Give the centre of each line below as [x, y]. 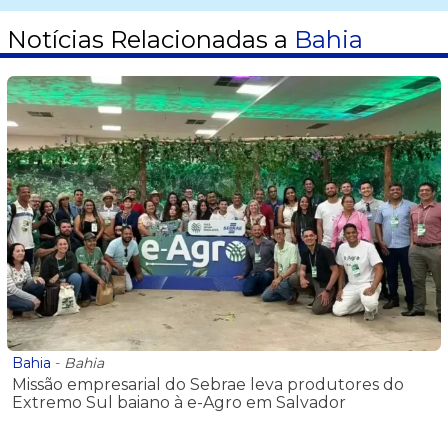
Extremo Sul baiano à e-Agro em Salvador [179, 403]
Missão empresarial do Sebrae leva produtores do [208, 385]
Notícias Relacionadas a [150, 40]
